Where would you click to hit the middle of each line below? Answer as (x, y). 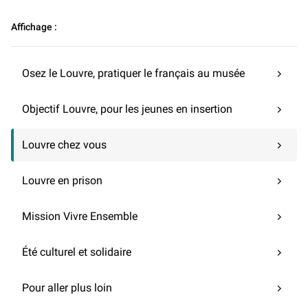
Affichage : (34, 27)
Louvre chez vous (64, 145)
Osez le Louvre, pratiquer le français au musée (133, 74)
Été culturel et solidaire (77, 252)
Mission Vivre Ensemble (80, 217)
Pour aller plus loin (67, 288)
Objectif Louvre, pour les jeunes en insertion (127, 109)
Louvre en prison (62, 181)
